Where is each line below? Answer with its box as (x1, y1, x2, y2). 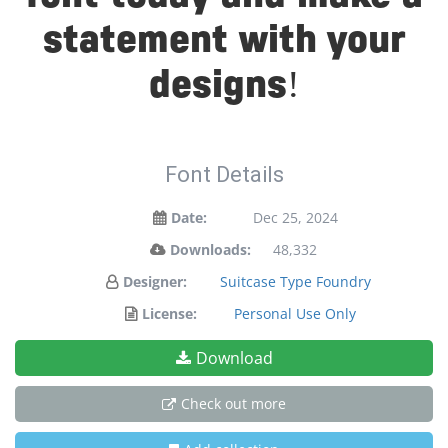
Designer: (123, 272, 187, 291)
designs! (148, 69, 300, 105)
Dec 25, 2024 (252, 208, 338, 227)
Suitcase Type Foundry (219, 272, 371, 291)
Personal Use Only (234, 304, 356, 323)
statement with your (43, 24, 405, 60)
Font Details (164, 162, 284, 187)
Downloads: (169, 240, 251, 259)
